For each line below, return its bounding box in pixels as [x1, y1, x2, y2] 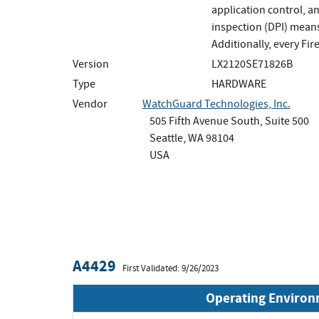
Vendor [73, 96, 108, 111]
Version [73, 56, 109, 71]
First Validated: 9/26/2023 [122, 262, 219, 274]
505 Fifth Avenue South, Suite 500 [149, 113, 309, 128]
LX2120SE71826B [211, 56, 293, 71]
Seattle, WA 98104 [149, 130, 234, 145]
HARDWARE [211, 76, 266, 91]
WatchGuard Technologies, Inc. [142, 96, 291, 111]
